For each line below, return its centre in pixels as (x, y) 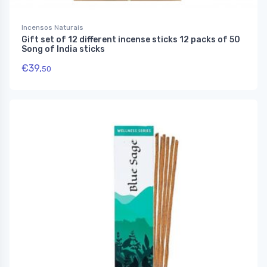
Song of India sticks (63, 49)
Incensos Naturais (52, 28)
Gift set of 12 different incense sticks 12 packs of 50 (131, 40)
